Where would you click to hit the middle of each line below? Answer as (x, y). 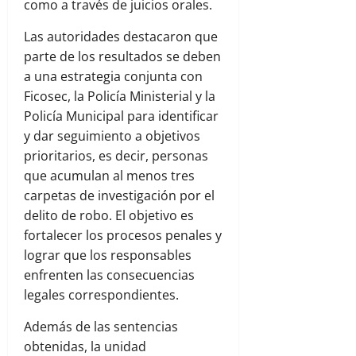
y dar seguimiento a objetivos (112, 136)
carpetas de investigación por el (119, 196)
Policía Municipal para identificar (121, 116)
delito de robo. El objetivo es (109, 216)
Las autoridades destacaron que (121, 37)
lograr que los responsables (108, 255)
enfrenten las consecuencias (109, 275)
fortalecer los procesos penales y (123, 236)
